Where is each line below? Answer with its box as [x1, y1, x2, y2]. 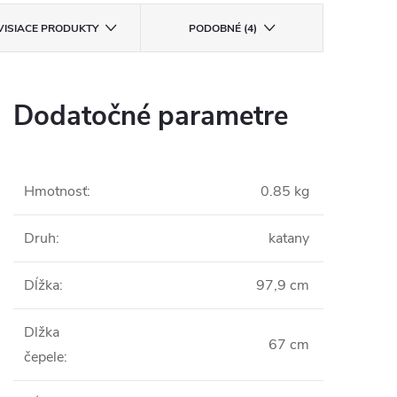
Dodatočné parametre [13, 97, 288, 136]
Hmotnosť [24, 182, 87, 202]
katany [269, 229, 309, 249]
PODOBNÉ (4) [188, 21, 257, 36]
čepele [24, 347, 64, 368]
